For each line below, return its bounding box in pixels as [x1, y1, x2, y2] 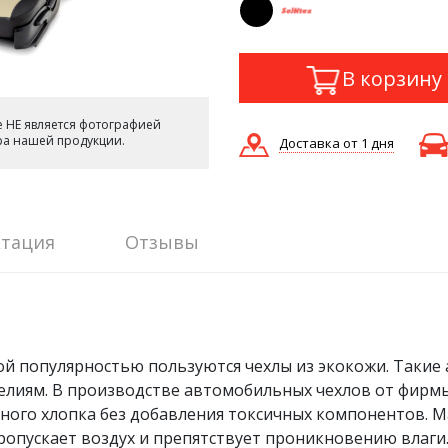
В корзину [342, 64, 442, 92]
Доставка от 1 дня [279, 134, 394, 153]
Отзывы [125, 230, 199, 254]
